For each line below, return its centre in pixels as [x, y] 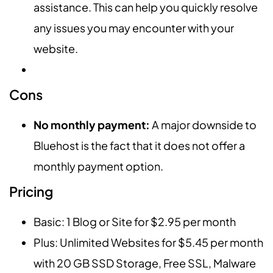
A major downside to [203, 125]
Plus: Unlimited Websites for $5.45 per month [148, 243]
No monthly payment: [92, 125]
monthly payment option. [98, 166]
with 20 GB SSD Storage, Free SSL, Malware [145, 263]
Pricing [31, 192]
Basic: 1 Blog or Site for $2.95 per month [136, 222]
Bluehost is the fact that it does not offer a [139, 146]
